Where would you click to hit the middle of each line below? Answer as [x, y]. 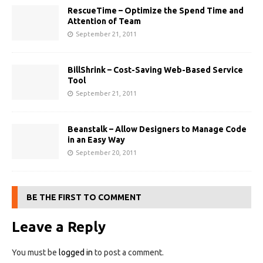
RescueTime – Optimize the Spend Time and [156, 11]
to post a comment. [128, 253]
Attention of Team [104, 21]
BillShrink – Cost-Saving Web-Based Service [155, 70]
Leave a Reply [59, 227]
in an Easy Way [96, 140]
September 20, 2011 [106, 153]
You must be [35, 253]
